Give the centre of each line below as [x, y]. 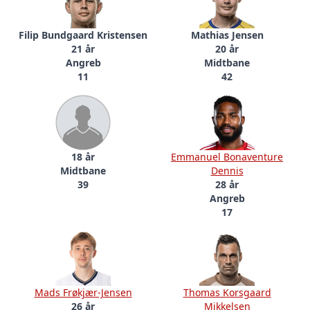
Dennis [227, 170]
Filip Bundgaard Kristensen [83, 35]
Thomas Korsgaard [227, 292]
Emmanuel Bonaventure [227, 156]
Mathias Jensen [227, 35]
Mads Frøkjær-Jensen [83, 292]
